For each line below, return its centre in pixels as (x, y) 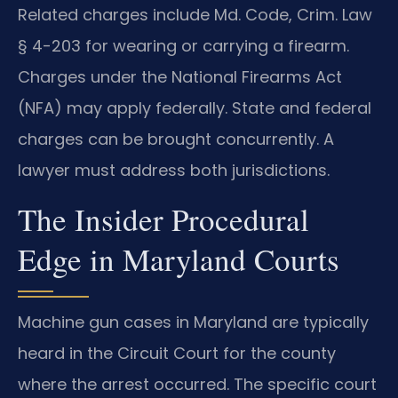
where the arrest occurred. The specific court (197, 384)
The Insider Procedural (163, 219)
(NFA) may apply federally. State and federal (195, 108)
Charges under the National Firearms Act (180, 77)
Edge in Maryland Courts (179, 259)
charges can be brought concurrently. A (176, 139)
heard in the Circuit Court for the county (177, 353)
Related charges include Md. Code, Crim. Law (195, 15)
